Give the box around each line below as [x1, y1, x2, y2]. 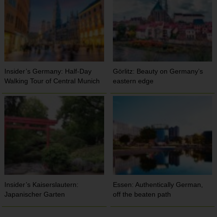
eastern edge [113, 77, 154, 85]
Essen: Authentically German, [113, 180, 203, 188]
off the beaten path [113, 190, 171, 198]
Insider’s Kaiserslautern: [4, 180, 79, 188]
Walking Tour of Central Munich [4, 77, 100, 85]
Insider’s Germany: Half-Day [4, 67, 92, 75]
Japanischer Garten [4, 190, 65, 198]
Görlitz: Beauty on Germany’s [113, 67, 203, 75]
